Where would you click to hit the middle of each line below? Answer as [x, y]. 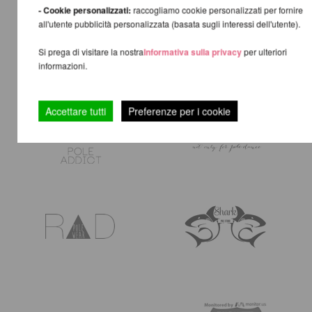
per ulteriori [264, 52]
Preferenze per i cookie [179, 111]
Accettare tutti [75, 111]
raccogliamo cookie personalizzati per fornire [217, 10]
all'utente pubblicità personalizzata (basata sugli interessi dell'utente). [169, 24]
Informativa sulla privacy [192, 52]
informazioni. [62, 65]
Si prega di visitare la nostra [91, 52]
